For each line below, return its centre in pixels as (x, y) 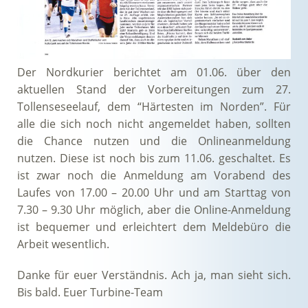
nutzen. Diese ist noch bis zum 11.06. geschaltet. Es (154, 158)
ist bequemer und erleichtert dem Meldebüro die (154, 227)
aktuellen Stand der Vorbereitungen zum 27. (154, 89)
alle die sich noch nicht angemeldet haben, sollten (154, 123)
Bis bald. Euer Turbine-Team (90, 292)
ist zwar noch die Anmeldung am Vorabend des (154, 175)
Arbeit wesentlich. (63, 244)
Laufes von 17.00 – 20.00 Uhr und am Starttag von (154, 192)
